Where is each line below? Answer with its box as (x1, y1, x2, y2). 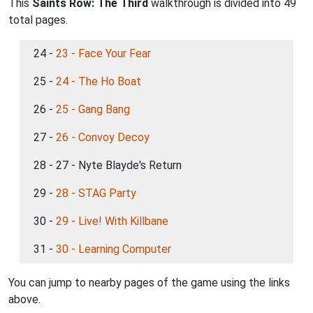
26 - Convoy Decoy (56, 131, 150, 144)
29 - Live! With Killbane (56, 214, 168, 228)
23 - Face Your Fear (56, 47, 151, 60)
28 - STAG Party (56, 187, 136, 200)
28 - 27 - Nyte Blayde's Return (34, 159, 182, 172)
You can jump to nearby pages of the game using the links (8, 276, 290, 289)
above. (8, 293, 41, 306)
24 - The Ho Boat (56, 75, 141, 88)
